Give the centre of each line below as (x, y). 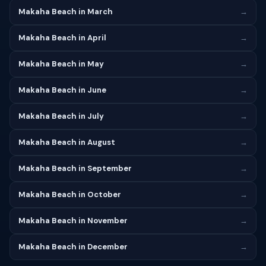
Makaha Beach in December (73, 247)
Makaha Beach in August (67, 142)
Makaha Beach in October (70, 194)
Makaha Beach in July (61, 116)
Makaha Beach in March (66, 12)
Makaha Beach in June (62, 90)
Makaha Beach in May (61, 64)
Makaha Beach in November (73, 221)
